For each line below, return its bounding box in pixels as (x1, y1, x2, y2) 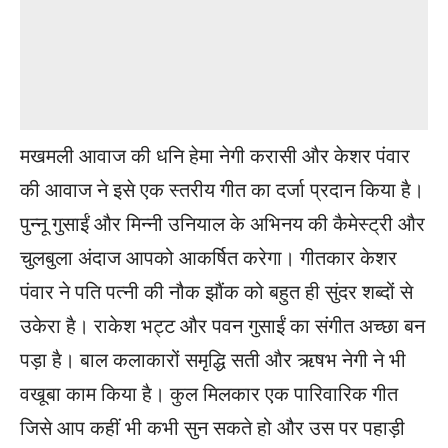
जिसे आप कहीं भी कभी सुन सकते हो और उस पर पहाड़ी (20, 413, 405, 440)
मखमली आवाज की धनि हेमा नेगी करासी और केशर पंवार (20, 141, 410, 168)
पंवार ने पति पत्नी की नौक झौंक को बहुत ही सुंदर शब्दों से (20, 277, 413, 304)
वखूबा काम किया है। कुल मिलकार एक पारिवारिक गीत (20, 379, 398, 406)
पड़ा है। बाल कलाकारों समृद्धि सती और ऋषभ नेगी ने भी (20, 345, 406, 372)
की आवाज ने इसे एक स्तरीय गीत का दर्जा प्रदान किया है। (20, 175, 424, 202)
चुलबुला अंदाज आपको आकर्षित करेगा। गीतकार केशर (20, 243, 397, 270)
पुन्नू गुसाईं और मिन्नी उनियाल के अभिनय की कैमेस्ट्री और (20, 209, 425, 236)
